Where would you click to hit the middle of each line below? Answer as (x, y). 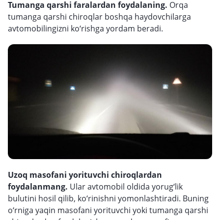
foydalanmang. (39, 187)
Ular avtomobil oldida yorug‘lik (126, 187)
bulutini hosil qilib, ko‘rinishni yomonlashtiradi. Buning (108, 198)
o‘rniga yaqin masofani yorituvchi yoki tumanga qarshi (108, 210)
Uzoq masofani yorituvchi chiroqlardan (85, 175)
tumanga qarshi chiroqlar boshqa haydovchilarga (99, 17)
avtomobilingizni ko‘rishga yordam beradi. (85, 28)
